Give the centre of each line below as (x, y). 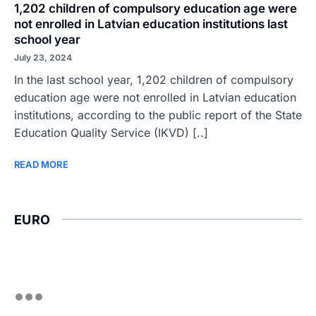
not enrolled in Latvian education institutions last (151, 24)
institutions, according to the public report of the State (158, 115)
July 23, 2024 (43, 57)
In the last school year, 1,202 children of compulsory (154, 80)
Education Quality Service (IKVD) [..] (111, 133)
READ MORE (41, 164)
